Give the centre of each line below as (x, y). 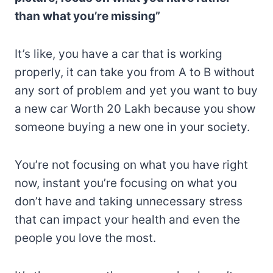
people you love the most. (85, 238)
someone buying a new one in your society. (132, 127)
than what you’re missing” (87, 16)
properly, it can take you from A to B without (135, 73)
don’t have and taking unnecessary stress (129, 202)
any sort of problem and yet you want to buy (136, 91)
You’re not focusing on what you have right (131, 165)
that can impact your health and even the (127, 220)
